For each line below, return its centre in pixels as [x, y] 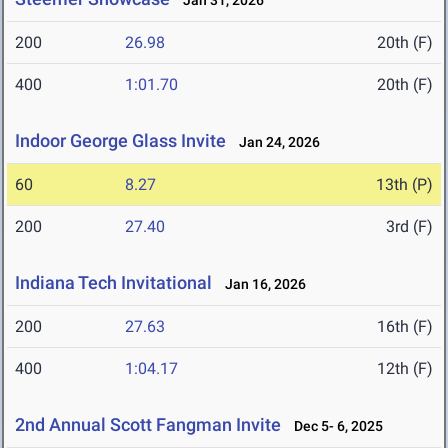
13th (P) [404, 185]
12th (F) [405, 369]
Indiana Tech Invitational [113, 283]
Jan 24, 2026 [275, 142]
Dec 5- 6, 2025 [334, 426]
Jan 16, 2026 [261, 284]
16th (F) [405, 327]
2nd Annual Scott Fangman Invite [148, 425]
